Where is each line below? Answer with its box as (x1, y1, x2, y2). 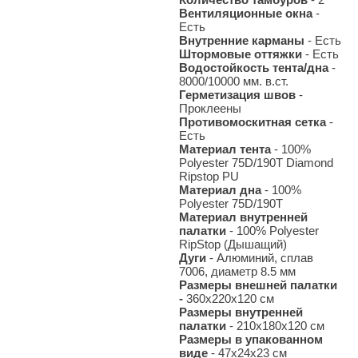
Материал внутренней (179, 210, 308, 225)
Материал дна (179, 183, 265, 197)
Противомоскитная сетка (179, 115, 329, 129)
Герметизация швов (179, 88, 299, 102)
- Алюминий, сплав (209, 251, 313, 265)
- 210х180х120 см (226, 319, 324, 333)
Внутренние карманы (179, 34, 304, 48)
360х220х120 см (183, 292, 274, 306)
